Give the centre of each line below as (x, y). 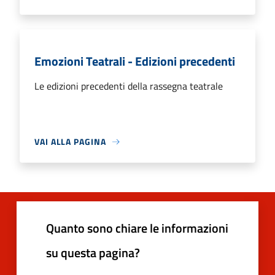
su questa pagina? (93, 253)
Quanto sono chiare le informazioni (137, 228)
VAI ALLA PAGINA (70, 142)
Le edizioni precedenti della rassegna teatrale (129, 86)
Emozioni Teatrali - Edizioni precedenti (135, 61)
